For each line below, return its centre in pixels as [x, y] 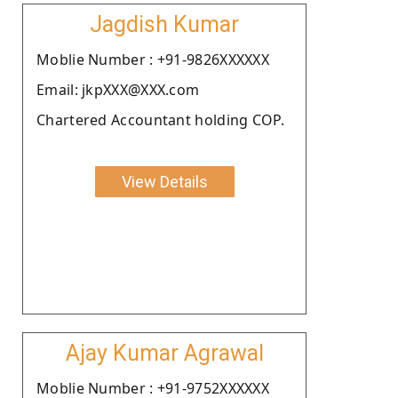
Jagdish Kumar [164, 24]
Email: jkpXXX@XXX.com [118, 89]
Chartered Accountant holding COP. [160, 119]
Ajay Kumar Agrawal [164, 353]
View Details [164, 181]
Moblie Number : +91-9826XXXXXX [153, 59]
